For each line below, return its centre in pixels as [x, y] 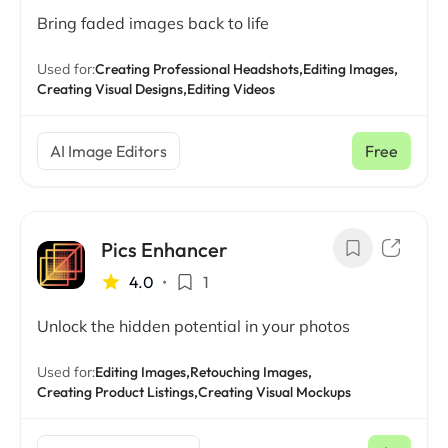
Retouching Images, [251, 372]
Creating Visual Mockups [274, 392]
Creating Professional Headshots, [199, 69]
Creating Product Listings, [117, 392]
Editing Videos [231, 89]
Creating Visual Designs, [112, 89]
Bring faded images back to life [153, 23]
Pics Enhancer [164, 249]
